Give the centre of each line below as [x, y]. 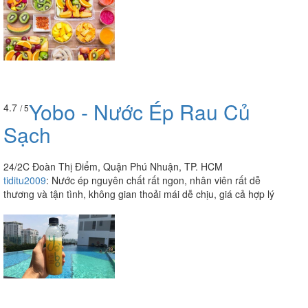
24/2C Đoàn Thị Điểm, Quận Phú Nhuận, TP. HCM [113, 167]
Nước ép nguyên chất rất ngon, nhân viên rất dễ [156, 180]
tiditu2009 [25, 180]
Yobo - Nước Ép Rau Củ [140, 112]
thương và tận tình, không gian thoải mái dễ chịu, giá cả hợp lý [139, 194]
